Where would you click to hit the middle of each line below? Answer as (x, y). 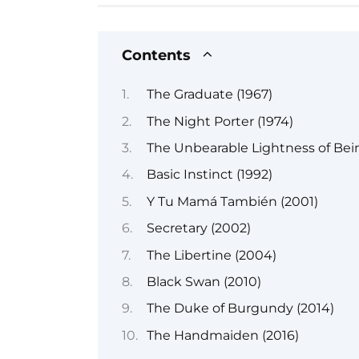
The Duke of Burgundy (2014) (240, 309)
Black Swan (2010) (204, 281)
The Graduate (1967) (209, 95)
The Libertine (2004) (211, 255)
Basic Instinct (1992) (209, 175)
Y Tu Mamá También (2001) (232, 201)
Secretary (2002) (198, 228)
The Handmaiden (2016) (222, 335)
